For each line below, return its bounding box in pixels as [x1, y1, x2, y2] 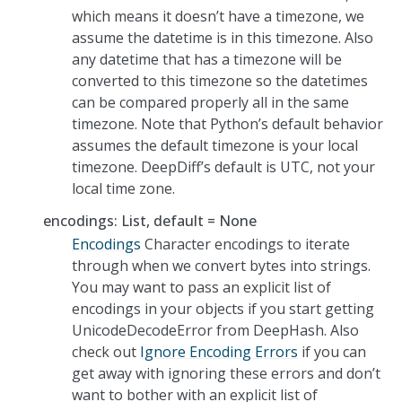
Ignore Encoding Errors [140, 341, 298, 362]
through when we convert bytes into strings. [72, 255, 371, 275]
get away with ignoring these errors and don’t [72, 363, 380, 383]
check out [72, 341, 140, 362]
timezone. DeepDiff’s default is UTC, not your [72, 156, 375, 177]
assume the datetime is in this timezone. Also [72, 27, 373, 48]
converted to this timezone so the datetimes [72, 70, 368, 91]
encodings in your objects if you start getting [72, 298, 374, 319]
